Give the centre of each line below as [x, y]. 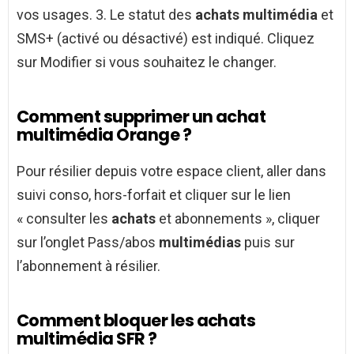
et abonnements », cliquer [238, 218]
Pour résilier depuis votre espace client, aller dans [171, 171]
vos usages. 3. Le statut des [106, 14]
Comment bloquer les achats [136, 320]
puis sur [268, 242]
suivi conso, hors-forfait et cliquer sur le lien [154, 194]
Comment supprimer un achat [141, 116]
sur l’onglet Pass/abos [88, 242]
